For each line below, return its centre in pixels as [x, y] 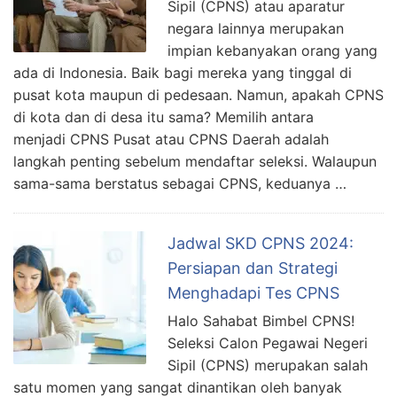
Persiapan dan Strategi [253, 269]
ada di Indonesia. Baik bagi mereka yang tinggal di [183, 73]
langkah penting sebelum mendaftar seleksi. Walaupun [195, 162]
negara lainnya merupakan [256, 29]
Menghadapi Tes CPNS [253, 293]
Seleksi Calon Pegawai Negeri [268, 343]
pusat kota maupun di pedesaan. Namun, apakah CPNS [198, 95]
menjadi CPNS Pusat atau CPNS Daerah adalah [171, 140]
